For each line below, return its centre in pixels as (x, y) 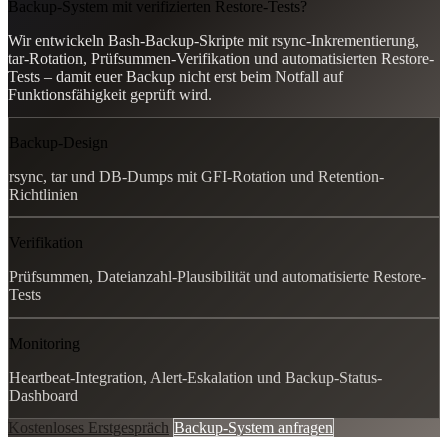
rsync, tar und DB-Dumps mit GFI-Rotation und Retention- (196, 176)
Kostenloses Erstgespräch (88, 428)
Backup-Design (58, 142)
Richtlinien (43, 194)
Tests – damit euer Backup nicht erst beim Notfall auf (175, 76)
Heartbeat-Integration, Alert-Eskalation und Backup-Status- (195, 378)
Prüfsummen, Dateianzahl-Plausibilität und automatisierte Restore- (217, 277)
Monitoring (44, 344)
